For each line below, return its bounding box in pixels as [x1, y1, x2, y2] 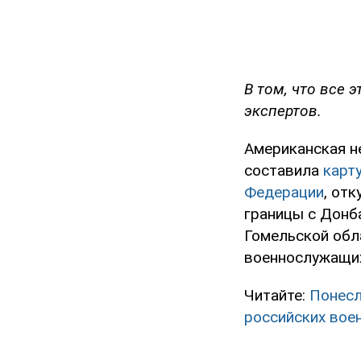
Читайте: [244, 286, 309, 305]
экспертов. [244, 102, 322, 121]
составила [244, 161, 323, 180]
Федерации [244, 183, 324, 202]
